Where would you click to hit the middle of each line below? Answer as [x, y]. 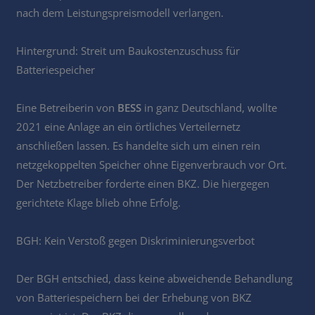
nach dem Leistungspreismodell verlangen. [120, 12]
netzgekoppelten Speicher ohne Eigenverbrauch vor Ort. [152, 164]
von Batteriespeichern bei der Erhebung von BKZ [134, 297]
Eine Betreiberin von [67, 107]
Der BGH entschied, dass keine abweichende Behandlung [155, 278]
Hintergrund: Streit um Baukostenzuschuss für [128, 50]
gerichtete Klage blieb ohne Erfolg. [99, 202]
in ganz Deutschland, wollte [210, 107]
